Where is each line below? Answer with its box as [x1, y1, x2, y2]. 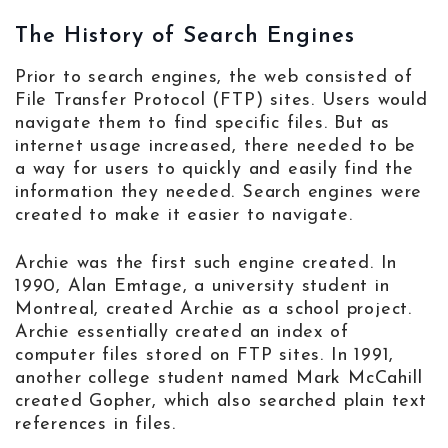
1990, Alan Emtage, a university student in [15, 277, 390, 297]
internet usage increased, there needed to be [15, 137, 417, 157]
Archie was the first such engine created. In [15, 254, 398, 274]
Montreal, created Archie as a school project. [15, 300, 412, 320]
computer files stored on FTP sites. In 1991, [15, 346, 395, 366]
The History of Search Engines [15, 25, 355, 49]
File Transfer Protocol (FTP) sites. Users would [15, 91, 428, 111]
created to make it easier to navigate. [15, 206, 353, 226]
